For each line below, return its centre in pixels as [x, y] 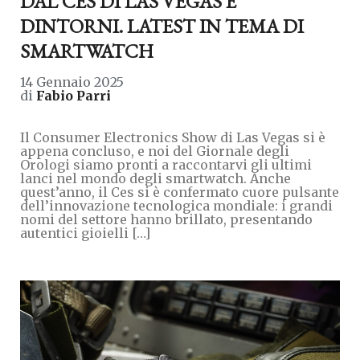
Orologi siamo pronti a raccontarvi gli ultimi [166, 165]
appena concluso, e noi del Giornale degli [155, 151]
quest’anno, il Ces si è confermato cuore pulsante [180, 192]
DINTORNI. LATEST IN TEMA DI [162, 27]
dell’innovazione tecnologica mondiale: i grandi [176, 206]
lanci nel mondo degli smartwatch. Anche [155, 179]
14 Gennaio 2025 [72, 82]
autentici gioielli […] [85, 233]
